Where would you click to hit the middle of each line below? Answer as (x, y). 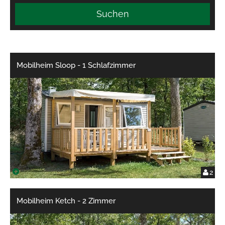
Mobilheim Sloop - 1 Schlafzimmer (76, 65)
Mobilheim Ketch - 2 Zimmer (66, 201)
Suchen (113, 14)
